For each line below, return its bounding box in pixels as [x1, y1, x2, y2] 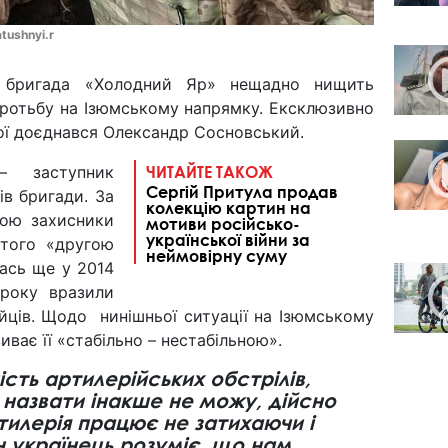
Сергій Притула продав [146, 181, 338, 201]
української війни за [146, 229, 310, 249]
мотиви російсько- [146, 213, 300, 233]
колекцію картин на [146, 197, 311, 217]
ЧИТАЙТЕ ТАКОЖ [146, 161, 273, 181]
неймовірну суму [146, 245, 287, 265]
